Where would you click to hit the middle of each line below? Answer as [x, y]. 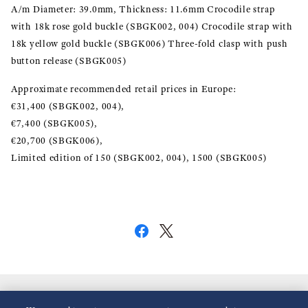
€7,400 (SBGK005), [56, 123]
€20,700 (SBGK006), [57, 140]
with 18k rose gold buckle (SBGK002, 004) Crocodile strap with [152, 26]
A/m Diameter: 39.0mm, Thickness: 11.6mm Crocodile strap [143, 9]
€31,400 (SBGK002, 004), [69, 106]
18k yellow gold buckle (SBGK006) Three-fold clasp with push [150, 43]
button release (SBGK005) [69, 60]
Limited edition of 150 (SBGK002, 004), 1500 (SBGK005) [139, 157]
